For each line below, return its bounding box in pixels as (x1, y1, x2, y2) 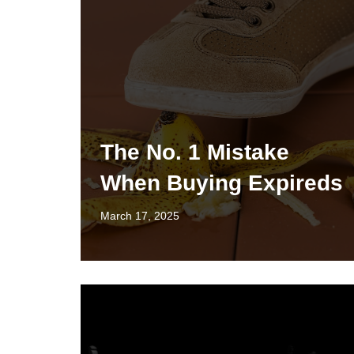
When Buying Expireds (100, 171, 343, 195)
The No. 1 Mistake (100, 140, 289, 164)
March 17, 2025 (100, 209, 179, 222)
